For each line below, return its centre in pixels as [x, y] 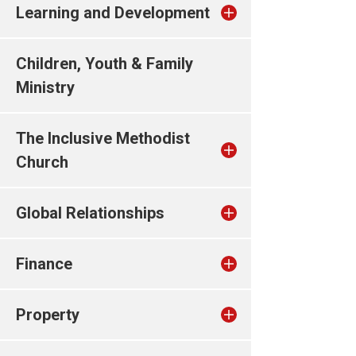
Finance [44, 264]
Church [42, 162]
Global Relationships [90, 213]
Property [48, 315]
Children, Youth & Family [104, 64]
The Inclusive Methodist [103, 138]
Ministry [45, 87]
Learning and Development [113, 13]
